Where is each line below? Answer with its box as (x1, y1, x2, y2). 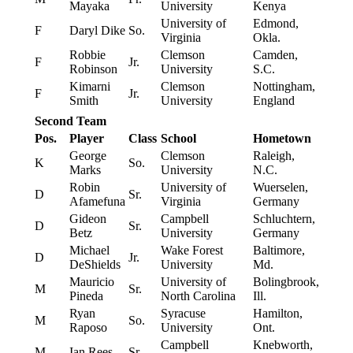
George (69, 149, 106, 163)
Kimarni (69, 80, 110, 94)
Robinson (69, 62, 117, 76)
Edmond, (252, 17, 299, 31)
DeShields (69, 258, 121, 272)
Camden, (252, 48, 298, 62)
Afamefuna (69, 195, 125, 209)
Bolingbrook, (252, 275, 319, 289)
